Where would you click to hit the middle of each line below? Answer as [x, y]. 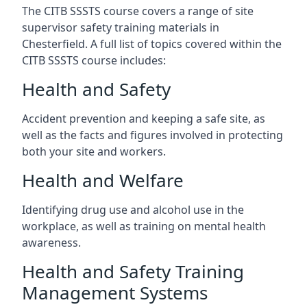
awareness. [51, 243]
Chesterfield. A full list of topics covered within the [152, 44]
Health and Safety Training [133, 271]
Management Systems [115, 293]
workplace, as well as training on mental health [144, 226]
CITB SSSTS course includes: [94, 60]
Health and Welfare [103, 180]
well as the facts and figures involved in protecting [152, 135]
